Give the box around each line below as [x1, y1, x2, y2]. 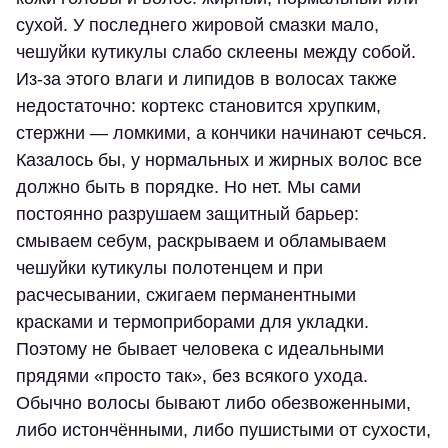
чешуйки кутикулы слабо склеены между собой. [16, 42, 416, 62]
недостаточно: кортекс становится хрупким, [16, 96, 381, 116]
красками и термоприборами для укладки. [16, 312, 369, 332]
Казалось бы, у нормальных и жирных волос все [16, 150, 422, 170]
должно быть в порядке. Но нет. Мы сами [16, 177, 361, 197]
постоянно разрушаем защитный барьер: [16, 204, 359, 224]
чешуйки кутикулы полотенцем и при [16, 258, 323, 278]
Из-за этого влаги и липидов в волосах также [16, 69, 397, 89]
